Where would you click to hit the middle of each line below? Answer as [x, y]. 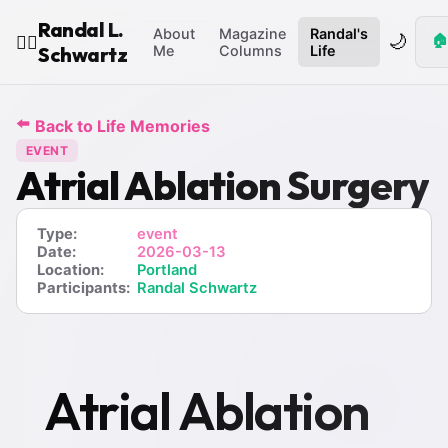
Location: [70, 270]
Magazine [252, 33]
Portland [167, 270]
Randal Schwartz [197, 288]
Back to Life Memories [122, 125]
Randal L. [81, 29]
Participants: [83, 288]
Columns [250, 50]
